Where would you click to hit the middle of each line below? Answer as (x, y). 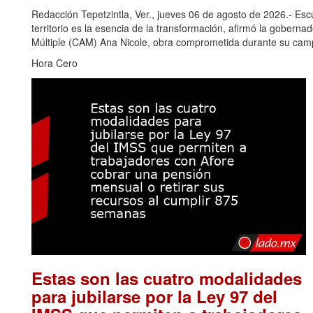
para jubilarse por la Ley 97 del (154, 296)
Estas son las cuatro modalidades (167, 278)
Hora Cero (54, 63)
